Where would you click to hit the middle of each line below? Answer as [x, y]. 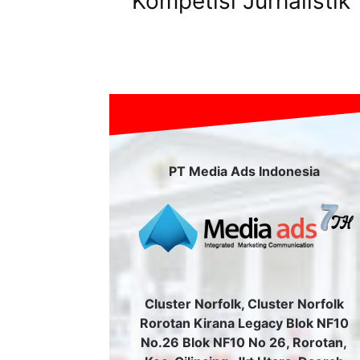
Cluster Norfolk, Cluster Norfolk [244, 304]
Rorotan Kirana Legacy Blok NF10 [244, 323]
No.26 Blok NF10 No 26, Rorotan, [244, 343]
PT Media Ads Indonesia [244, 171]
